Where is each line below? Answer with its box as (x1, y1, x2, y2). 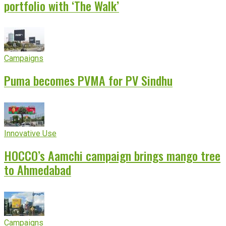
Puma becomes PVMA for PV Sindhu (4, 71, 173, 90)
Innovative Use (4, 129, 56, 139)
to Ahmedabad (4, 160, 71, 179)
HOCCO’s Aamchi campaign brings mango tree (4, 146, 220, 165)
